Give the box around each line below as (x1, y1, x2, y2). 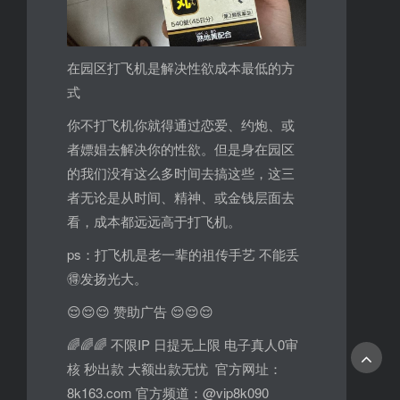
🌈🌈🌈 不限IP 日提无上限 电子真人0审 (66, 335, 298, 354)
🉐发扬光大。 (66, 269, 147, 288)
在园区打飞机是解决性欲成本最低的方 (66, 58, 295, 78)
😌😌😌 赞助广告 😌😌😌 (66, 302, 213, 321)
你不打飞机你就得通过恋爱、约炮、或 (66, 115, 295, 135)
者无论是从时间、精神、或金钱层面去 (66, 187, 295, 207)
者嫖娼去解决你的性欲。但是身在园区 (66, 139, 295, 159)
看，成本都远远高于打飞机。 (66, 212, 241, 231)
